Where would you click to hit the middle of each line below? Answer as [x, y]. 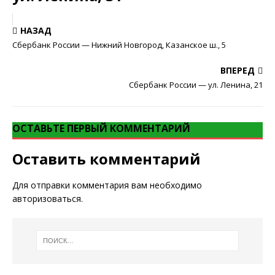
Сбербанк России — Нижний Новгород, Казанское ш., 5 [119, 45]
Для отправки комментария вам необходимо [107, 185]
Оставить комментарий [107, 159]
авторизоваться [47, 199]
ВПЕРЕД [238, 70]
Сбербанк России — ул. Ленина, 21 [196, 85]
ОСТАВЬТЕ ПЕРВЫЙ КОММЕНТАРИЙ [101, 128]
